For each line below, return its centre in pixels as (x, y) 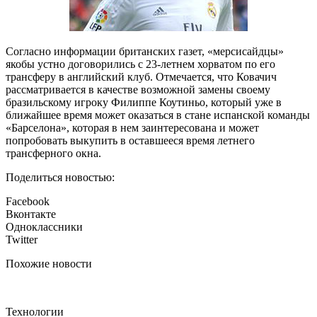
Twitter (22, 240)
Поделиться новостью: (60, 178)
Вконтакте (31, 214)
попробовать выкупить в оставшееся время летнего (130, 141)
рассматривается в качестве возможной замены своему (138, 90)
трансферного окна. (53, 154)
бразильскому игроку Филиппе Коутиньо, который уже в (144, 103)
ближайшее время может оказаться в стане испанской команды (158, 115)
